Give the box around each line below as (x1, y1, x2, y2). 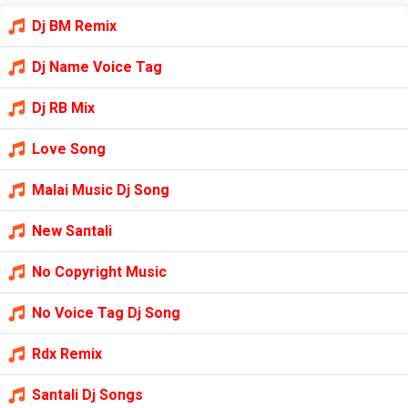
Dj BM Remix (32, 17, 117, 35)
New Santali (32, 222, 112, 240)
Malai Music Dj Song (32, 181, 169, 199)
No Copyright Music (32, 263, 167, 280)
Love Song (32, 140, 106, 158)
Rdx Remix (32, 345, 102, 362)
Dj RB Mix (32, 99, 95, 117)
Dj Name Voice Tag (32, 58, 162, 76)
